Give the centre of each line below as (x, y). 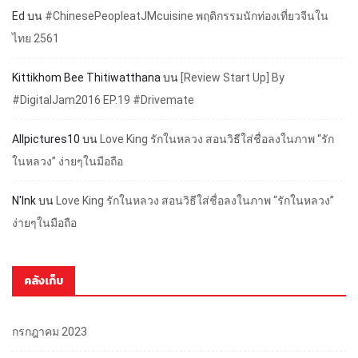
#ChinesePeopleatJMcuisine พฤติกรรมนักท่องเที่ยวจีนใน (187, 16)
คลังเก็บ (44, 281)
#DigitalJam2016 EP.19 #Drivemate (103, 100)
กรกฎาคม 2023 (50, 332)
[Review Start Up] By (233, 78)
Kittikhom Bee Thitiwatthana (86, 78)
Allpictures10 (46, 139)
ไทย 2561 (36, 39)
